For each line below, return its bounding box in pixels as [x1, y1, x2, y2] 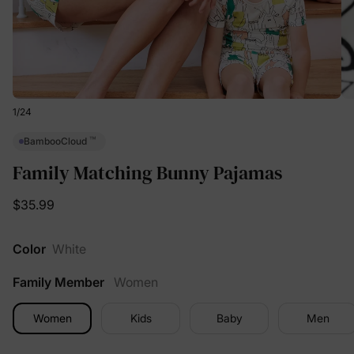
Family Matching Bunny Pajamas [13, 159, 282, 186]
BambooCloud [24, 135, 89, 148]
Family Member [13, 273, 104, 290]
